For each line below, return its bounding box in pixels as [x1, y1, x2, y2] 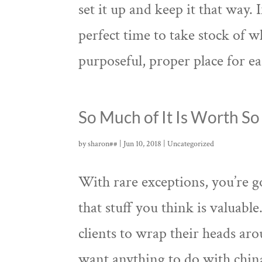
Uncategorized [167, 139, 215, 149]
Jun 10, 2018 [123, 139, 162, 149]
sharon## [88, 139, 118, 149]
